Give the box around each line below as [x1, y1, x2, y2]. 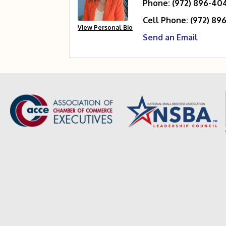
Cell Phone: [143, 15, 188, 25]
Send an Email [143, 32, 198, 42]
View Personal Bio [78, 23, 133, 31]
